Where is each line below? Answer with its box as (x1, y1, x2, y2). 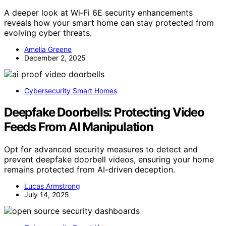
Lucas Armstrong (24, 181, 80, 190)
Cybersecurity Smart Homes (24, 86, 117, 95)
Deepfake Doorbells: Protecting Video (4, 104, 204, 120)
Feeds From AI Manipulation (4, 119, 153, 134)
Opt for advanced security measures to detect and (4, 144, 198, 154)
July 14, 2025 (24, 190, 69, 199)
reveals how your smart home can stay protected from (4, 17, 214, 28)
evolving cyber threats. (4, 27, 92, 38)
